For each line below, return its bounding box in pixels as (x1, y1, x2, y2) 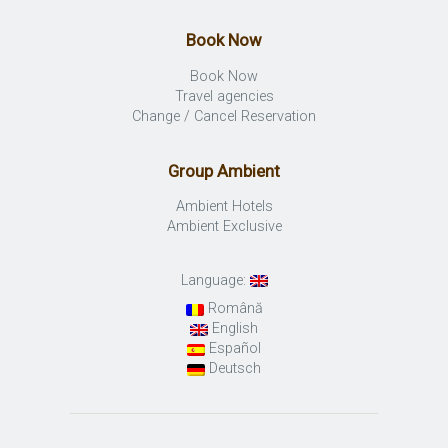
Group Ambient (168, 160, 280, 181)
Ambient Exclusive (166, 218, 282, 236)
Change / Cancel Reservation (132, 108, 316, 126)
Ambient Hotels (175, 198, 273, 216)
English (208, 320, 258, 338)
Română (203, 300, 263, 318)
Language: (180, 272, 250, 290)
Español (205, 340, 261, 358)
